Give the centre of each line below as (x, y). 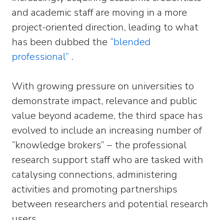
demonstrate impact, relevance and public (104, 101)
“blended (130, 42)
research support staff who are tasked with (108, 160)
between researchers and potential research (110, 204)
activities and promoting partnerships (95, 189)
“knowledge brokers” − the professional (99, 145)
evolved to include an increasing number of (107, 130)
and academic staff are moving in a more (99, 13)
